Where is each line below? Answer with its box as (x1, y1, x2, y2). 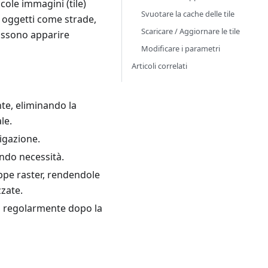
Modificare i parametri (141, 43, 220, 54)
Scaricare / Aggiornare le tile (141, 26, 240, 36)
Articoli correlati (132, 60, 187, 71)
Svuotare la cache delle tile (141, 8, 234, 19)
